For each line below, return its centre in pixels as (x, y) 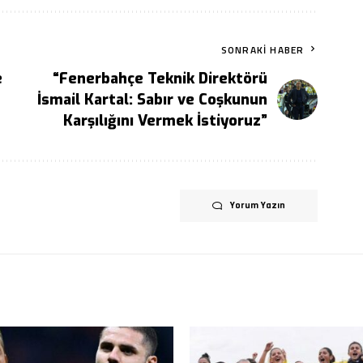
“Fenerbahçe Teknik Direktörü (160, 79)
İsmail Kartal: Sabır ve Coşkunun (153, 100)
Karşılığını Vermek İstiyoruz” (166, 121)
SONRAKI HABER (263, 50)
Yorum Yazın (258, 206)
